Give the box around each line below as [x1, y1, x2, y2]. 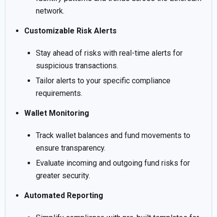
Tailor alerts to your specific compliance [36, 76, 170, 85]
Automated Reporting [24, 190, 103, 200]
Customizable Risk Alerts [24, 26, 117, 35]
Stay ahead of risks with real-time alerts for [36, 48, 183, 58]
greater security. [36, 170, 90, 180]
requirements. [36, 88, 82, 98]
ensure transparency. [36, 143, 106, 153]
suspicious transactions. [36, 61, 118, 70]
